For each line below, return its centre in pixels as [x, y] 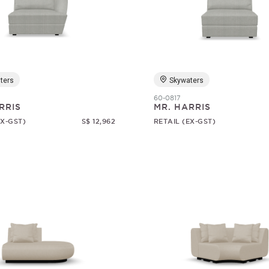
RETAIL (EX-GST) [185, 121]
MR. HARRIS [182, 107]
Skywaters [186, 80]
